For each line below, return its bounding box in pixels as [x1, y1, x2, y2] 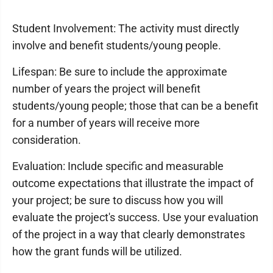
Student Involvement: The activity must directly [12, 21, 239, 35]
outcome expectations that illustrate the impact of [12, 176, 253, 190]
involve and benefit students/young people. [12, 38, 221, 52]
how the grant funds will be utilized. [12, 244, 182, 258]
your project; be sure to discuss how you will [12, 193, 223, 207]
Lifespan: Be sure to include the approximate [12, 65, 227, 78]
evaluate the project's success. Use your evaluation [12, 210, 258, 224]
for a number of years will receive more [12, 116, 200, 129]
